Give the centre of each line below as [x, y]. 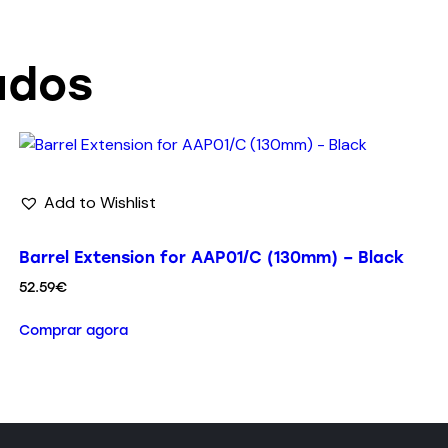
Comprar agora [73, 331]
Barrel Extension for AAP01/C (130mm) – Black [211, 257]
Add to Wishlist [99, 202]
